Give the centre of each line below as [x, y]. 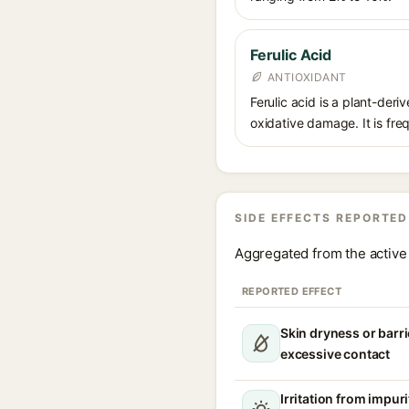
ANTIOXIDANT [307, 77]
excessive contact [336, 354]
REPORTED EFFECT [292, 291]
